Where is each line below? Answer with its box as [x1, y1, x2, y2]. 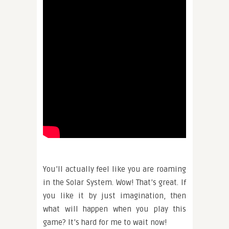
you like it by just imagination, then [43, 191, 186, 200]
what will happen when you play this [43, 204, 186, 214]
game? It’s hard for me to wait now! [43, 217, 167, 227]
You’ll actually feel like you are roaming [43, 164, 186, 174]
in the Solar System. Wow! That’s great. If [43, 177, 186, 187]
